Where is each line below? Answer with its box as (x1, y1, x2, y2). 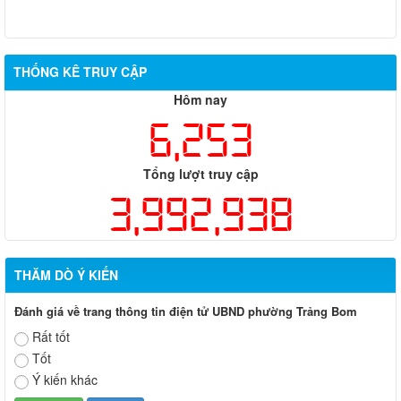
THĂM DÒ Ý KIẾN (14, 266, 118, 285)
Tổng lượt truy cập (142, 165, 259, 183)
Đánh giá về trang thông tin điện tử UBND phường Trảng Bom (14, 303, 357, 320)
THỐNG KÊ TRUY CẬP (13, 63, 147, 81)
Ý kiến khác (32, 371, 98, 389)
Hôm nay (174, 90, 227, 109)
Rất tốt (32, 328, 70, 346)
